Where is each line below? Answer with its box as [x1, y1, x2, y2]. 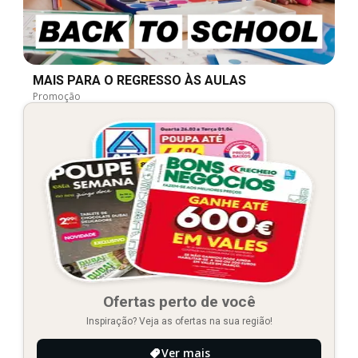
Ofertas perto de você [102, 292, 256, 312]
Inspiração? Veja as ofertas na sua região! [86, 316, 272, 328]
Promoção [33, 89, 81, 104]
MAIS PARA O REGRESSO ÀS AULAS [33, 73, 246, 89]
